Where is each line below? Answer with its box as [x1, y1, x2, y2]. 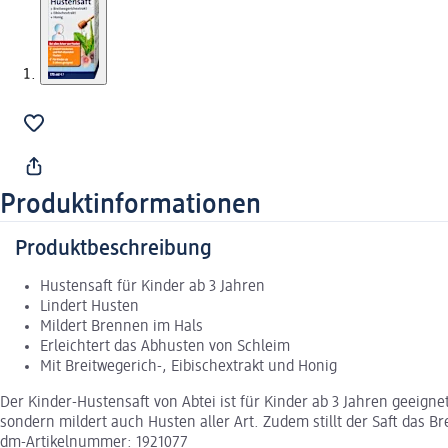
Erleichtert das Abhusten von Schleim [40, 339, 290, 356]
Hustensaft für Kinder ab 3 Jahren [40, 279, 265, 296]
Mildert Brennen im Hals [40, 319, 203, 336]
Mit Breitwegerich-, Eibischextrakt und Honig [40, 359, 337, 376]
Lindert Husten [40, 299, 139, 316]
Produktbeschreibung [15, 238, 212, 261]
